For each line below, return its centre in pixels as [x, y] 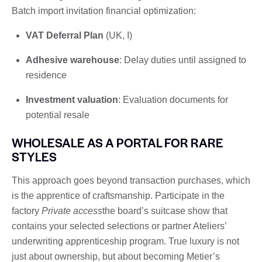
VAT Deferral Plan [65, 35]
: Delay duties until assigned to [183, 60]
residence [46, 75]
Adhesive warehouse [73, 60]
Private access [72, 211]
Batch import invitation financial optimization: [104, 11]
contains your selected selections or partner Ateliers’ [119, 226]
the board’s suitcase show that [165, 211]
